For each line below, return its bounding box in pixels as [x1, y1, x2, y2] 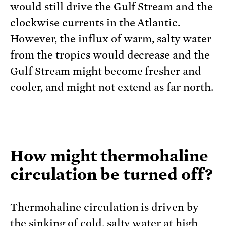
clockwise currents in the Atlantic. [10, 16, 181, 29]
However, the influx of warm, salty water [10, 32, 212, 45]
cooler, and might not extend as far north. [10, 81, 214, 93]
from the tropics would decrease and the [10, 48, 210, 61]
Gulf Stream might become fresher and [10, 65, 202, 77]
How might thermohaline [10, 146, 208, 165]
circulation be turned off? [10, 164, 213, 183]
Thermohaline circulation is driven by [10, 201, 199, 213]
